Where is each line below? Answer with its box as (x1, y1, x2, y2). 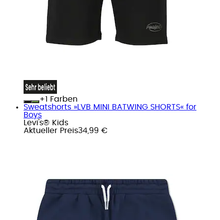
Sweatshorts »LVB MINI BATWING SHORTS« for (24, 103, 196, 111)
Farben (48, 95, 78, 103)
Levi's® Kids (24, 118, 68, 127)
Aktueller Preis (24, 126, 78, 135)
